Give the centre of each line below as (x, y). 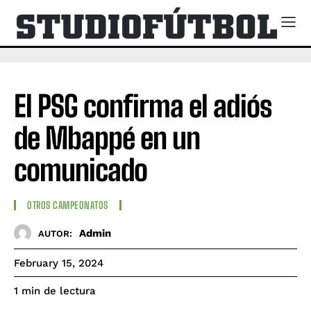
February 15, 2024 (59, 263)
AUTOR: (55, 233)
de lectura (70, 291)
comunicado (81, 170)
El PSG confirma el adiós (143, 106)
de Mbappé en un (107, 138)
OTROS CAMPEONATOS (68, 205)
